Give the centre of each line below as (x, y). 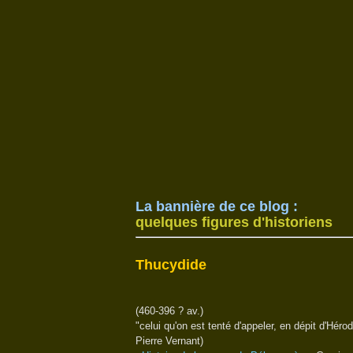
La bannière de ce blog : (217, 206)
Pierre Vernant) (169, 341)
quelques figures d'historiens (234, 222)
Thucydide (171, 265)
